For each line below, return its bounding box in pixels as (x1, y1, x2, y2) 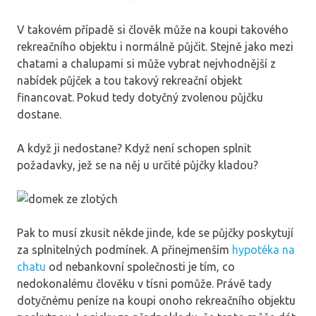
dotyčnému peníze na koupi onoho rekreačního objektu (17, 293, 296, 307)
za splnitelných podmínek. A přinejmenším (17, 243, 232, 256)
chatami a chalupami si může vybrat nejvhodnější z (17, 56, 276, 70)
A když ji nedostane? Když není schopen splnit (17, 141, 251, 154)
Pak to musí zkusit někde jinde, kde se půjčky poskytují (17, 226, 293, 239)
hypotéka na (232, 243, 295, 256)
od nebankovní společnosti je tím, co (46, 260, 235, 273)
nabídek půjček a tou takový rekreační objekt (17, 73, 242, 87)
